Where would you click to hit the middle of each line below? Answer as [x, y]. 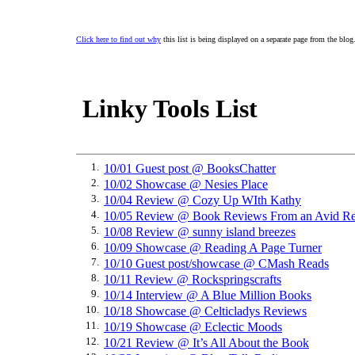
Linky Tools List [167, 109]
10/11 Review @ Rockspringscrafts [193, 279]
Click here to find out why [118, 39]
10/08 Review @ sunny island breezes [200, 232]
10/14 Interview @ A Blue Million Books [208, 295]
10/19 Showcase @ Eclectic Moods [193, 327]
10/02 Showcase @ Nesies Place [186, 184]
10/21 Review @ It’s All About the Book [206, 343]
